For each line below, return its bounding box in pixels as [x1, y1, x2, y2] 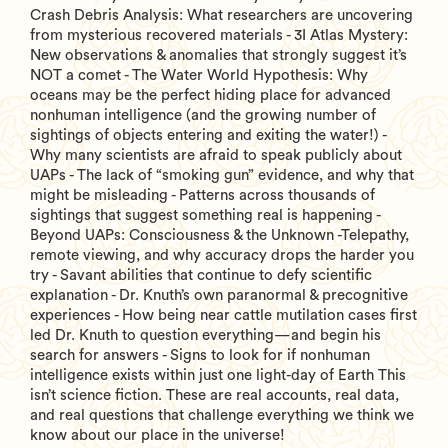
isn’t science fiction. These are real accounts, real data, [30, 387, 399, 403]
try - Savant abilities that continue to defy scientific [30, 267, 372, 283]
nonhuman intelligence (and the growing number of [30, 107, 376, 123]
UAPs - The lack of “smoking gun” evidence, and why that [30, 167, 414, 183]
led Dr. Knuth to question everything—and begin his [30, 327, 381, 343]
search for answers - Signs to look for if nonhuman [30, 347, 370, 363]
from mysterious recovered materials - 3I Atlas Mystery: [30, 27, 408, 43]
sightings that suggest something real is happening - [30, 207, 380, 223]
